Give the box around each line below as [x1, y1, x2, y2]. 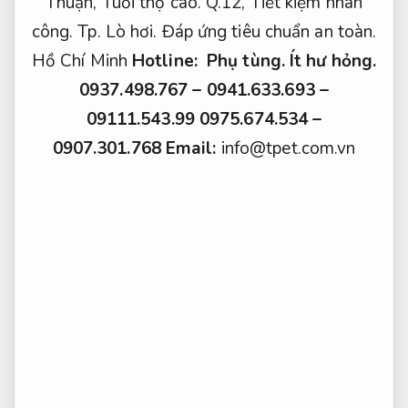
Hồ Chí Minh [31, 49, 133, 74]
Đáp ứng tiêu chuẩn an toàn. [161, 20, 377, 45]
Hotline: [132, 49, 208, 74]
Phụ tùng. [207, 49, 285, 74]
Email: [165, 137, 217, 161]
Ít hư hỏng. [290, 49, 377, 74]
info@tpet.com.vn [220, 137, 356, 161]
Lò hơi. [105, 20, 158, 45]
